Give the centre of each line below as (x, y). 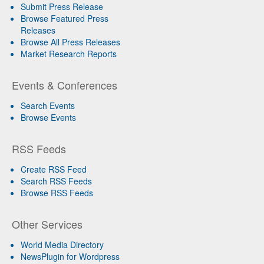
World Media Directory (62, 245)
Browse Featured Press (65, 19)
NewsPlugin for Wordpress (70, 257)
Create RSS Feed (54, 169)
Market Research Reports (69, 54)
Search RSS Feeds (56, 181)
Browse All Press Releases (70, 42)
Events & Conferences (65, 85)
